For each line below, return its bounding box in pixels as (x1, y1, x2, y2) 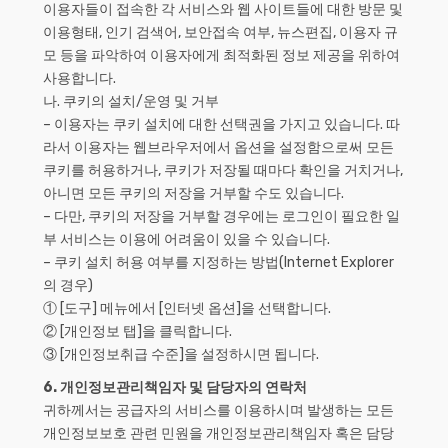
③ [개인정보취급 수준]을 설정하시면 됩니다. (43, 346, 319, 363)
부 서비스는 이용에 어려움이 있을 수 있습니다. (43, 231, 330, 248)
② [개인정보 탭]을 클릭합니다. (43, 323, 232, 340)
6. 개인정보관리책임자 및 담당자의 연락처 (43, 379, 307, 396)
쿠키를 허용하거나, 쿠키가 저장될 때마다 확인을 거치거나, (43, 162, 403, 179)
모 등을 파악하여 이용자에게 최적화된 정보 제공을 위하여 (43, 47, 400, 64)
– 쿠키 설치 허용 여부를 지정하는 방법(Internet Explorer (43, 254, 394, 271)
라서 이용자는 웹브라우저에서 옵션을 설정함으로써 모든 (43, 139, 394, 156)
